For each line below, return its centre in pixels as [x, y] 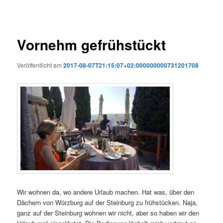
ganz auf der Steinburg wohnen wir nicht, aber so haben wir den [108, 213]
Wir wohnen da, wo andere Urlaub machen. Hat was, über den [106, 192]
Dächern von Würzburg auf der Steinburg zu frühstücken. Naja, [108, 202]
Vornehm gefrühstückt [92, 45]
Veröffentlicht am [40, 65]
